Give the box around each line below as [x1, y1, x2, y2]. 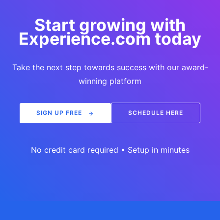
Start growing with [34, 15, 186, 35]
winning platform [79, 76, 141, 86]
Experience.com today [19, 28, 201, 49]
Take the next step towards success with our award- [12, 62, 208, 72]
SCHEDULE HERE [128, 109, 183, 116]
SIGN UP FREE [36, 109, 82, 116]
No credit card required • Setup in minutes [30, 144, 190, 155]
